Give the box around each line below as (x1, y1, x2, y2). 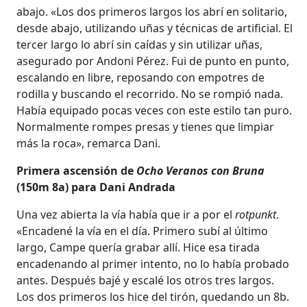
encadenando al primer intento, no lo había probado (16, 256, 289, 271)
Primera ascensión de (16, 162, 134, 178)
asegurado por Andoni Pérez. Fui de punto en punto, (16, 53, 289, 69)
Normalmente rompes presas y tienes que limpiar (16, 119, 274, 134)
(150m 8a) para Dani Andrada (16, 179, 175, 195)
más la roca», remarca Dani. (16, 135, 160, 151)
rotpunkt (235, 206, 276, 222)
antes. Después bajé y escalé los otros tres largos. (16, 272, 274, 288)
